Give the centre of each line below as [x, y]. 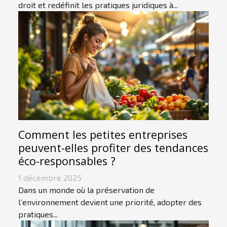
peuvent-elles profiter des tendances [113, 147]
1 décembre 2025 [50, 177]
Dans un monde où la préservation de [86, 190]
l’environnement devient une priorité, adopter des [110, 202]
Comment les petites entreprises [103, 134]
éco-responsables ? [67, 161]
